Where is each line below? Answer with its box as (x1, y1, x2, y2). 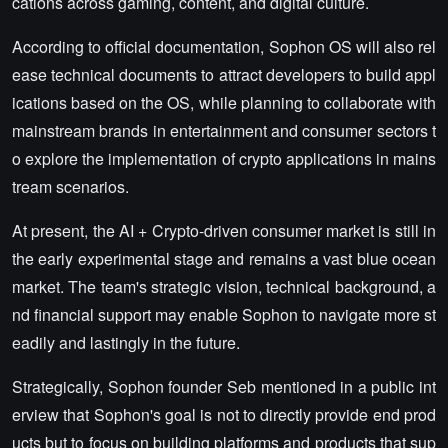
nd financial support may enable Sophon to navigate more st (12, 303, 436, 327)
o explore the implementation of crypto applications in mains (12, 147, 436, 171)
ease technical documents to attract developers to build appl (12, 63, 436, 87)
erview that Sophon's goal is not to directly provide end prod (12, 403, 436, 427)
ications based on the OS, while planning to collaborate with (12, 91, 436, 115)
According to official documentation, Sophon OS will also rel (12, 35, 436, 59)
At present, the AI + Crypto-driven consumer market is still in (12, 219, 436, 243)
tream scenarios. (12, 175, 129, 199)
